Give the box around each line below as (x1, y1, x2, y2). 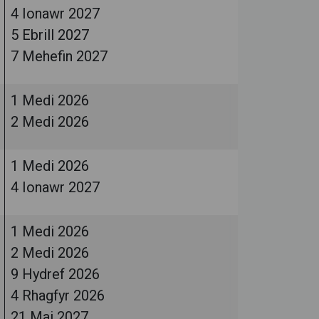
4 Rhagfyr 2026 (11, 287, 105, 304)
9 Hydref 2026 (11, 266, 100, 283)
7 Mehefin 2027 (11, 48, 108, 65)
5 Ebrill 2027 (11, 26, 89, 43)
